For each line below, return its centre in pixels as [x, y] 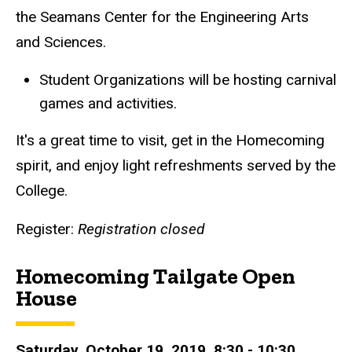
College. [42, 191]
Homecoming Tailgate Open [156, 277]
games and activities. [108, 103]
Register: [47, 229]
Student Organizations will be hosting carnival [188, 79]
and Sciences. [61, 42]
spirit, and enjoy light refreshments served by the [176, 166]
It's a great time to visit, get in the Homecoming [170, 141]
